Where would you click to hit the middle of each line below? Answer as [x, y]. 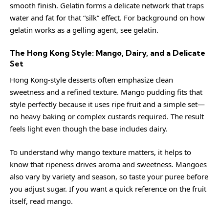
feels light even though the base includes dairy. [89, 129]
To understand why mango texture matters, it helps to [100, 152]
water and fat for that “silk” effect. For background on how [107, 18]
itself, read [28, 201]
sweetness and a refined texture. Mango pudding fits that [106, 92]
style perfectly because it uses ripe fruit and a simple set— [107, 104]
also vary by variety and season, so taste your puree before [109, 176]
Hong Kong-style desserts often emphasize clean [91, 80]
